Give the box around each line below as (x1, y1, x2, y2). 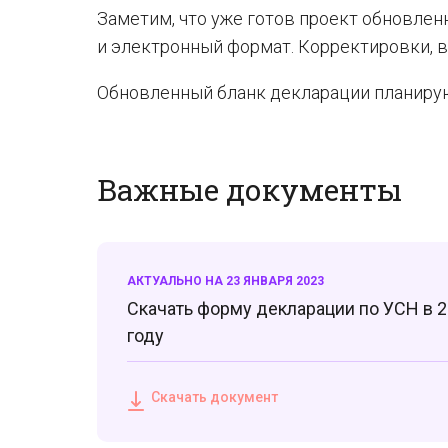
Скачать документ (151, 389, 278, 405)
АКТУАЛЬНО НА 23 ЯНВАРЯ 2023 (127, 274, 324, 288)
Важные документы (97, 170, 402, 209)
